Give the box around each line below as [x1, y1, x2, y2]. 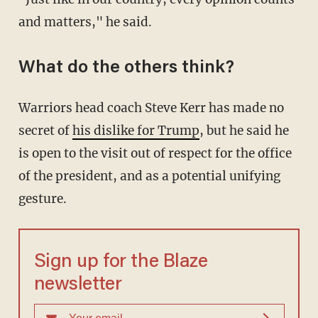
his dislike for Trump [72, 123, 199, 139]
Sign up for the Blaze [33, 253, 208, 273]
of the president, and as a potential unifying [18, 168, 280, 185]
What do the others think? [18, 60, 234, 78]
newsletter [33, 275, 122, 295]
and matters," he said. [18, 14, 152, 31]
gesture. [18, 191, 67, 207]
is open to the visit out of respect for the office [18, 146, 292, 162]
